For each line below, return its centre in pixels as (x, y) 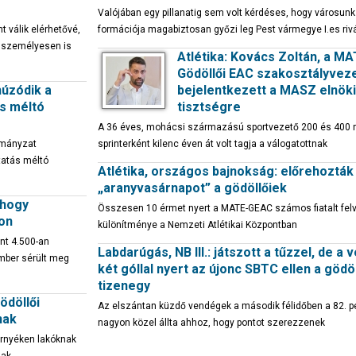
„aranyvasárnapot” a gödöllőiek (192, 188)
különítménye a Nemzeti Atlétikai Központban (197, 225)
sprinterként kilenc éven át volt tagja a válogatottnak (213, 144)
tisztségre (209, 107)
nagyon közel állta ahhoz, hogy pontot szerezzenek (211, 323)
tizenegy (124, 286)
